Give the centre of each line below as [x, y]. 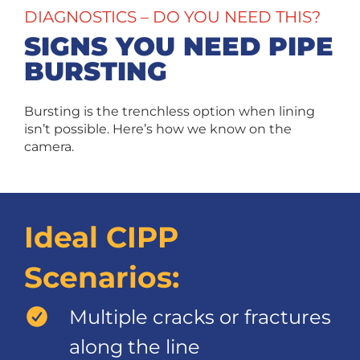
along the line [135, 346]
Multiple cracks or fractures [200, 317]
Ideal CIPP [101, 237]
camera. [49, 146]
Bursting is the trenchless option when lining [170, 111]
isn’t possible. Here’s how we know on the [158, 129]
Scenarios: [102, 277]
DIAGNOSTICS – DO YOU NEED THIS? [172, 16]
